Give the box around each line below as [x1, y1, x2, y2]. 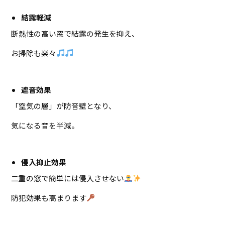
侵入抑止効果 [21, 156, 67, 167]
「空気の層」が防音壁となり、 [11, 100, 117, 111]
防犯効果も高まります [11, 192, 87, 203]
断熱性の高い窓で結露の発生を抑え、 [11, 28, 140, 39]
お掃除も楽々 [11, 47, 57, 58]
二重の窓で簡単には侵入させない [11, 172, 125, 183]
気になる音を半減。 [11, 120, 79, 131]
